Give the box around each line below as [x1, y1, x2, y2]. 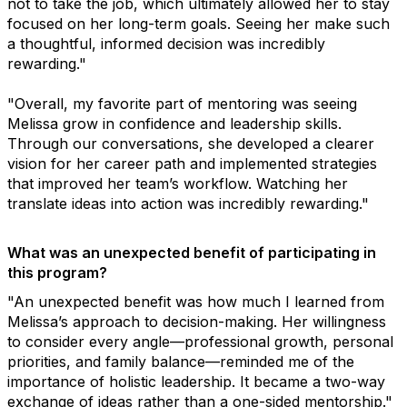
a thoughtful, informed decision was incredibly [7, 34, 325, 53]
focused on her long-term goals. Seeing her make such [7, 14, 390, 33]
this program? [7, 263, 107, 282]
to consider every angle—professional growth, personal [7, 332, 393, 351]
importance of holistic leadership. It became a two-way [7, 372, 385, 391]
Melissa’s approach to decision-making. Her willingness [7, 312, 386, 331]
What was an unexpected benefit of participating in [7, 243, 376, 262]
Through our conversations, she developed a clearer [7, 134, 374, 153]
